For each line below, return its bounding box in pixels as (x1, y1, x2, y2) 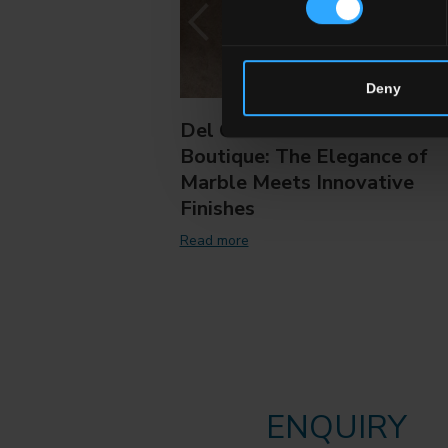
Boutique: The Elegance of (179, 143, 428, 171)
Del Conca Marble (179, 117, 347, 145)
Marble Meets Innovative (179, 169, 414, 197)
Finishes (179, 195, 255, 223)
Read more (179, 230, 249, 250)
